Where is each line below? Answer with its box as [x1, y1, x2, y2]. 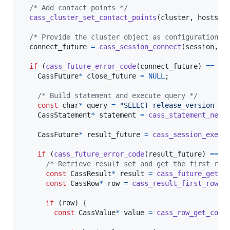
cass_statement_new [148, 111, 222, 120]
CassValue [79, 208, 116, 217]
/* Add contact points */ [29, 4, 128, 12]
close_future [87, 72, 136, 81]
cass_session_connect [99, 43, 181, 51]
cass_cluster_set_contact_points [29, 13, 157, 22]
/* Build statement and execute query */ [37, 91, 198, 100]
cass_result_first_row [132, 179, 218, 188]
